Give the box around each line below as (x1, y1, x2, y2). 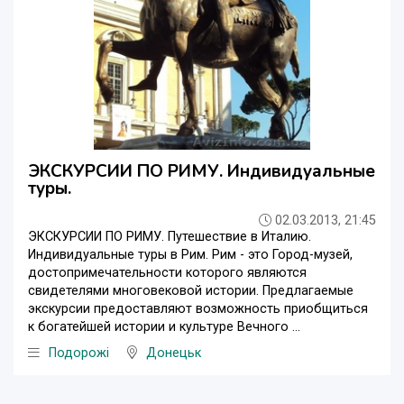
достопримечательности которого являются (28, 264, 307, 280)
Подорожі (49, 344, 109, 361)
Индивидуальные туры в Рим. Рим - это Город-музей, (28, 246, 353, 262)
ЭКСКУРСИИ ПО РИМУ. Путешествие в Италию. (28, 228, 311, 244)
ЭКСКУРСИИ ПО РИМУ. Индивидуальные (28, 159, 375, 183)
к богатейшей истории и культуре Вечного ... (28, 318, 300, 335)
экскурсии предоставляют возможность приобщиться (28, 300, 368, 317)
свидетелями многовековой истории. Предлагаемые (28, 282, 353, 298)
